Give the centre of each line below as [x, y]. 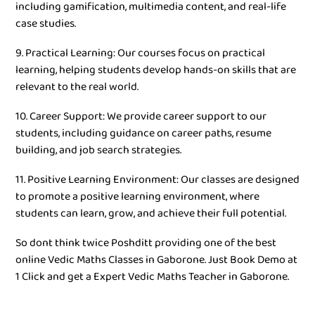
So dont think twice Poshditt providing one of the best [146, 243]
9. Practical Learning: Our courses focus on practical [140, 53]
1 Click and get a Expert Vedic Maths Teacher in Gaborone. [152, 277]
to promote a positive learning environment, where [137, 197]
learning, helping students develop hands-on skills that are [156, 70]
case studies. [46, 24]
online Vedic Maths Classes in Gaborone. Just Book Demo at [156, 260]
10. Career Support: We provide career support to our [141, 116]
